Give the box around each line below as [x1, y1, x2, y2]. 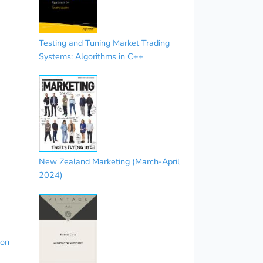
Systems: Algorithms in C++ [38, 50, 144, 63]
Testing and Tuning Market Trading [38, 37, 170, 49]
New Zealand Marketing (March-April [38, 156, 180, 168]
